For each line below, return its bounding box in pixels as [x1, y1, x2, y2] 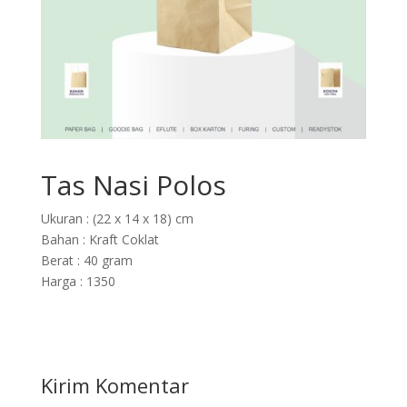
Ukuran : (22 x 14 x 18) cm [40, 210, 194, 228]
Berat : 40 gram [40, 252, 133, 270]
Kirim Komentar [40, 372, 189, 400]
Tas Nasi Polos [40, 166, 226, 204]
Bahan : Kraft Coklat [40, 231, 159, 249]
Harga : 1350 [40, 273, 115, 291]
